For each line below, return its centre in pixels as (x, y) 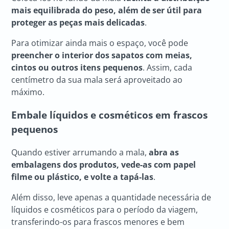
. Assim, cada (168, 68)
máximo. (28, 92)
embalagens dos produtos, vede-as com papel (104, 164)
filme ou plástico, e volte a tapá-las (83, 177)
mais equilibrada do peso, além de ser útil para (107, 10)
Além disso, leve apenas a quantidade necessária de (111, 197)
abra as (164, 152)
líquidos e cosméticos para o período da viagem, (105, 209)
